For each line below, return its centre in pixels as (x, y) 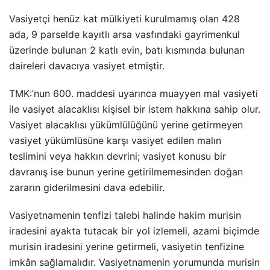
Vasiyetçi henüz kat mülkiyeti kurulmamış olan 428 (124, 19)
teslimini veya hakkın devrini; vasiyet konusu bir (118, 156)
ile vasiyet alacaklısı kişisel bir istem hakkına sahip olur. (135, 109)
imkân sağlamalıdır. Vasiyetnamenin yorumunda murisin (134, 262)
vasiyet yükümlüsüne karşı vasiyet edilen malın (115, 140)
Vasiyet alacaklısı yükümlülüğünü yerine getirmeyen (126, 125)
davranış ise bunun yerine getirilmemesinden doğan (126, 172)
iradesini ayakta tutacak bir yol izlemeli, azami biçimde (134, 231)
